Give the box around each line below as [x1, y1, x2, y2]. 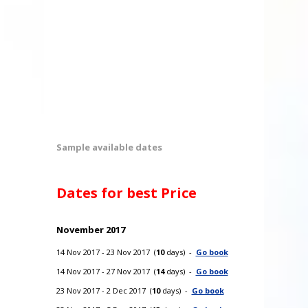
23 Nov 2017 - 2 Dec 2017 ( [56, 285, 152, 296]
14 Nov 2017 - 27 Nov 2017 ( [56, 265, 156, 276]
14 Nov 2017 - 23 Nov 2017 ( [56, 246, 156, 257]
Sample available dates [56, 140, 162, 153]
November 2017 [56, 223, 125, 236]
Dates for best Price [56, 183, 197, 202]
